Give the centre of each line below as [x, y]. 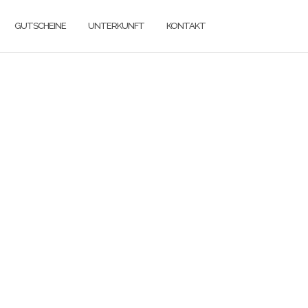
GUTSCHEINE [40, 25]
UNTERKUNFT [116, 25]
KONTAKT [186, 25]
